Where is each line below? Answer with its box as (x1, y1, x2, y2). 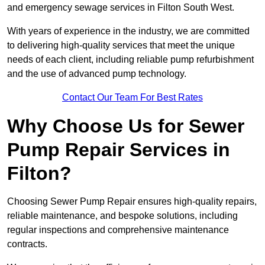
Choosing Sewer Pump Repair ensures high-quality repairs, (7, 196, 257, 207)
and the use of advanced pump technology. (7, 69, 186, 79)
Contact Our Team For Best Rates (62, 92, 203, 103)
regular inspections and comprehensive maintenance (7, 225, 229, 235)
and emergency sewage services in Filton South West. (7, 2, 234, 13)
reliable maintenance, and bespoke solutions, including (7, 211, 238, 221)
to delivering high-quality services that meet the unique (7, 40, 235, 51)
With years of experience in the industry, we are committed (7, 26, 250, 37)
